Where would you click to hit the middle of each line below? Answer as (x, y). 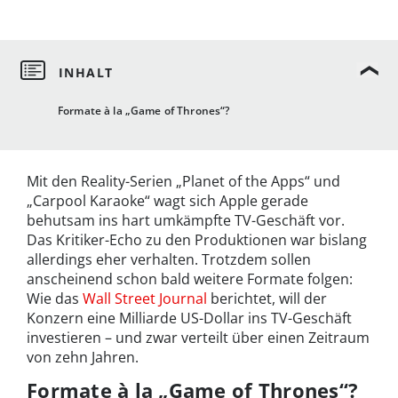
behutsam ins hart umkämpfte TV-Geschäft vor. (186, 221)
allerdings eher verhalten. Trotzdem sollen (169, 260)
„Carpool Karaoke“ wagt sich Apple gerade (167, 201)
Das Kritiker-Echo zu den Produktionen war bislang (197, 240)
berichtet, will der (267, 299)
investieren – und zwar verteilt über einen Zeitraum (198, 338)
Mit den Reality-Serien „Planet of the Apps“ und (183, 182)
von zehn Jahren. (83, 358)
